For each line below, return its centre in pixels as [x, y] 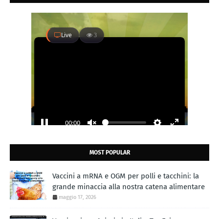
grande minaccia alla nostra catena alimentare [129, 186]
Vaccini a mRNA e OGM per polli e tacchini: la [126, 176]
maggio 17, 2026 [77, 197]
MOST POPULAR [109, 152]
